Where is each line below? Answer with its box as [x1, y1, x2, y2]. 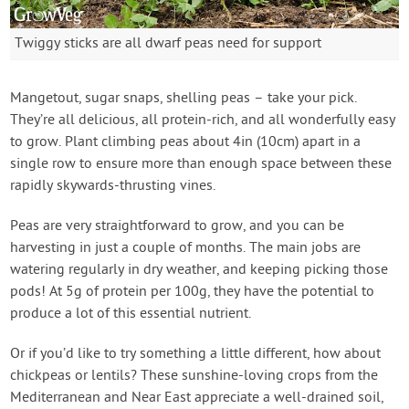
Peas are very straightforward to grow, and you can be [10, 216, 345, 236]
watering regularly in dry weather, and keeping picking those [10, 260, 389, 279]
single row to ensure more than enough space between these [10, 154, 393, 173]
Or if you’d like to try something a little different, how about [10, 344, 382, 363]
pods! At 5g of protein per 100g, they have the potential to [10, 282, 375, 301]
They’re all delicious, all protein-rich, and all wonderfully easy [10, 110, 396, 130]
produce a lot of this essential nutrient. [10, 304, 252, 323]
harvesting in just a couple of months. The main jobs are [10, 238, 362, 257]
